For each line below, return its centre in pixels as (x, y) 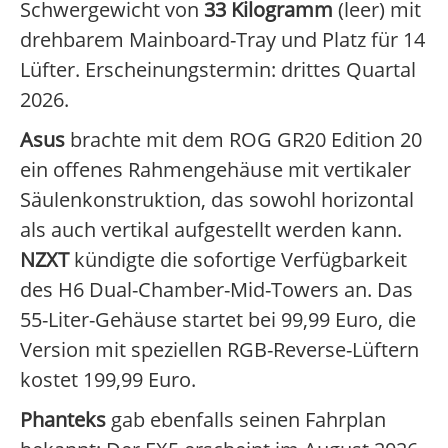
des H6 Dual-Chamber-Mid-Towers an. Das (216, 290)
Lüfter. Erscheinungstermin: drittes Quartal (218, 70)
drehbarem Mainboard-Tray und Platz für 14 (222, 40)
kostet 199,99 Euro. (108, 380)
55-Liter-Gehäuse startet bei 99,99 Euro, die (218, 320)
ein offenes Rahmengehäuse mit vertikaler (215, 170)
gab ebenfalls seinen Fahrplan (246, 420)
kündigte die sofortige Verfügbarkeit (238, 260)
